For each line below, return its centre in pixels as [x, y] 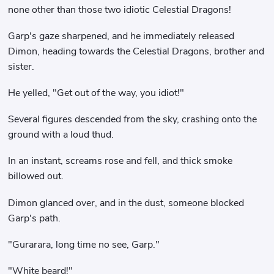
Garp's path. [35, 218]
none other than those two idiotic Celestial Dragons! [120, 9]
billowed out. [36, 176]
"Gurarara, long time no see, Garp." [84, 244]
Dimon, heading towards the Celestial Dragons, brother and [136, 51]
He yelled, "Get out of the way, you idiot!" [96, 93]
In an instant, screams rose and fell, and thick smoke [120, 161]
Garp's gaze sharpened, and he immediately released [121, 36]
